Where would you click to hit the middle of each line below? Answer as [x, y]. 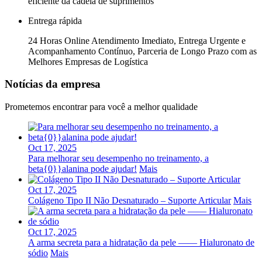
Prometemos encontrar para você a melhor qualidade [101, 107]
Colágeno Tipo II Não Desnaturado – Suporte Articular [130, 201]
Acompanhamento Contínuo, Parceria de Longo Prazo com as [142, 51]
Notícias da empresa [53, 84]
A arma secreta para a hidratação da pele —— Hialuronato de [141, 243]
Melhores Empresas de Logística [88, 61]
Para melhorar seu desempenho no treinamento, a [118, 158]
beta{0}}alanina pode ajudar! [82, 169]
